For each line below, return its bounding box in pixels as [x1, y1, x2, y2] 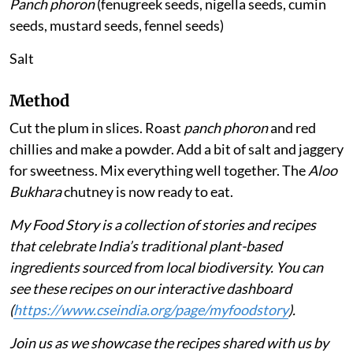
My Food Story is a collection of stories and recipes [9, 215, 316, 233]
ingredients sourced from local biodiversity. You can [9, 258, 323, 276]
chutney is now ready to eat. [61, 182, 233, 200]
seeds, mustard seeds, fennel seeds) [9, 16, 224, 34]
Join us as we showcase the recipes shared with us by [9, 333, 329, 351]
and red [268, 118, 316, 136]
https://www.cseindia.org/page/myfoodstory [13, 300, 288, 318]
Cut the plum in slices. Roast [9, 118, 184, 136]
